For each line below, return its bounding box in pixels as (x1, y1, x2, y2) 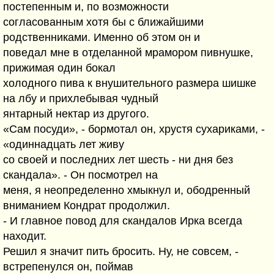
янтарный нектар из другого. (3, 108, 149, 120)
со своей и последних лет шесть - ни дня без (3, 154, 233, 166)
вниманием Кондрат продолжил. (3, 199, 170, 212)
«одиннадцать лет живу (3, 138, 124, 150)
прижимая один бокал (3, 62, 116, 74)
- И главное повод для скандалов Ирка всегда (3, 215, 242, 227)
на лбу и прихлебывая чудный (3, 92, 158, 105)
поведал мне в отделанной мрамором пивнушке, (3, 46, 253, 59)
